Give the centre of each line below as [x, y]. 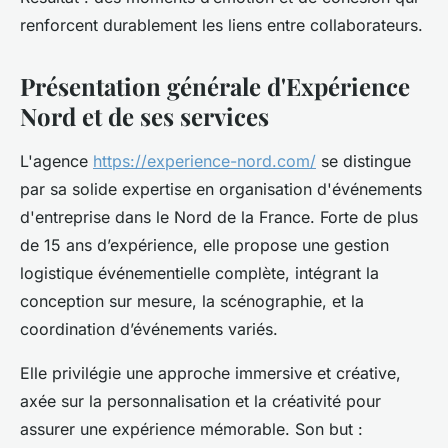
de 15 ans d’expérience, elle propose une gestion [204, 245]
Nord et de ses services [144, 116]
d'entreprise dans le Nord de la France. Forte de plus [219, 217]
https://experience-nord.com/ [204, 161]
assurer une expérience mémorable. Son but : [191, 429]
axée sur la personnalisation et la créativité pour [200, 401]
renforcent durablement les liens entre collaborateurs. [221, 25]
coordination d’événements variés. [149, 329]
